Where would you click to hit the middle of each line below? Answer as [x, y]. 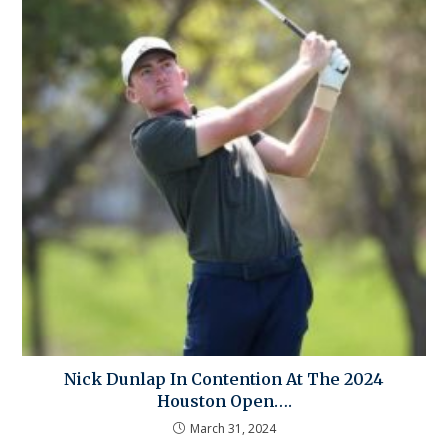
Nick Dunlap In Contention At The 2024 [224, 378]
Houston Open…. [224, 400]
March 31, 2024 [232, 428]
